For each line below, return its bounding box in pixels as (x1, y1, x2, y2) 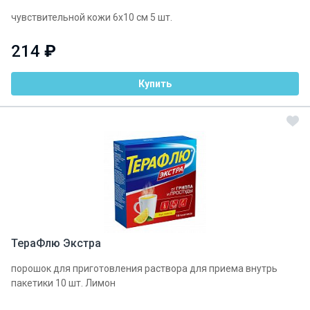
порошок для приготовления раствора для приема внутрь (11, 263, 277, 274)
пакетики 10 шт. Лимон (11, 277, 116, 289)
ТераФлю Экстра (11, 237, 101, 250)
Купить (138, 78, 172, 89)
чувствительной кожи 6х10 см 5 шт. (11, 12, 172, 23)
